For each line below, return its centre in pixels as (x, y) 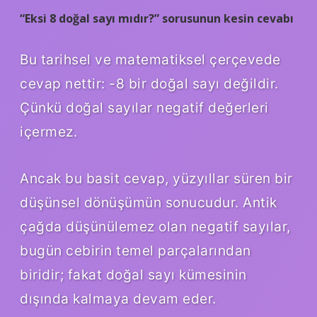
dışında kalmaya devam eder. (118, 299)
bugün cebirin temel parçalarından (136, 251)
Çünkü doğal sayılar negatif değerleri (144, 108)
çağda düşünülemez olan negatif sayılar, (155, 227)
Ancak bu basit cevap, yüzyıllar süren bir (156, 179)
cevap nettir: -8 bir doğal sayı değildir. (149, 84)
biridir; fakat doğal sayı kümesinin (133, 275)
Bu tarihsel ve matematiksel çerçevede (150, 60)
